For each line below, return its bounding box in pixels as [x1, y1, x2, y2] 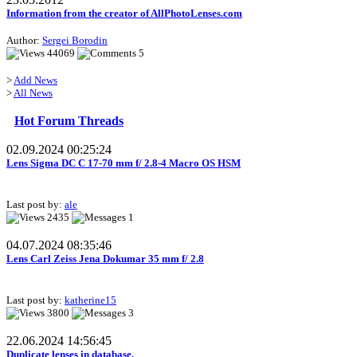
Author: [6, 34, 42, 47]
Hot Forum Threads [14, 114, 124, 128]
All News [14, 87, 53, 100]
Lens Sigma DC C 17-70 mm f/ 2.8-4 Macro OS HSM [6, 157, 241, 170]
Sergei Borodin [42, 34, 108, 47]
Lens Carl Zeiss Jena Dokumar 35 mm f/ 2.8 [6, 253, 204, 265]
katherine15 [65, 294, 116, 307]
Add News [14, 74, 57, 87]
